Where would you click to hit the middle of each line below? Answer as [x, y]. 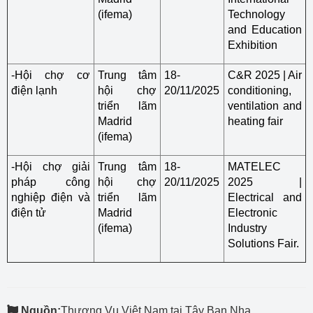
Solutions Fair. [263, 243]
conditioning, [260, 90]
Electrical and [265, 197]
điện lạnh [34, 90]
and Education [265, 30]
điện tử [29, 213]
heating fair [255, 121]
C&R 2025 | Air [265, 75]
